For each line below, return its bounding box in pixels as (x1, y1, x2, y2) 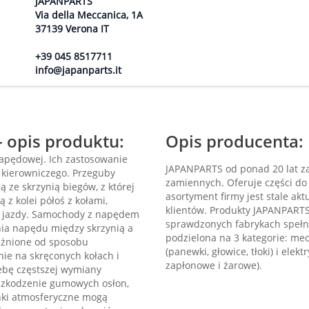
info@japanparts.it (35, 63, 121, 77)
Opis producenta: (166, 130, 303, 152)
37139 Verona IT (35, 22, 109, 35)
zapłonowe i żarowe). (166, 259, 262, 272)
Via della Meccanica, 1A (35, 8, 143, 21)
